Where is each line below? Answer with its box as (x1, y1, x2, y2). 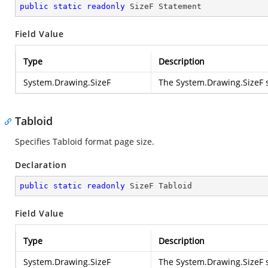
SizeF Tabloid (125, 181, 192, 190)
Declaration (15, 159, 67, 170)
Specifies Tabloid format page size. (15, 136, 154, 147)
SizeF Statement (125, 2, 202, 11)
